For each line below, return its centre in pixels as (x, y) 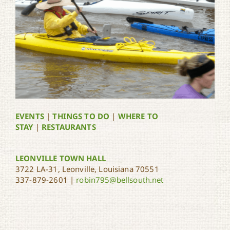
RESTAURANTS (69, 127)
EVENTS (30, 116)
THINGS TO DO (81, 116)
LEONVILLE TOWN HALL (61, 158)
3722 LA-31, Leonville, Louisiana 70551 (87, 169)
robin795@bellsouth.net (120, 179)
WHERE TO (138, 116)
